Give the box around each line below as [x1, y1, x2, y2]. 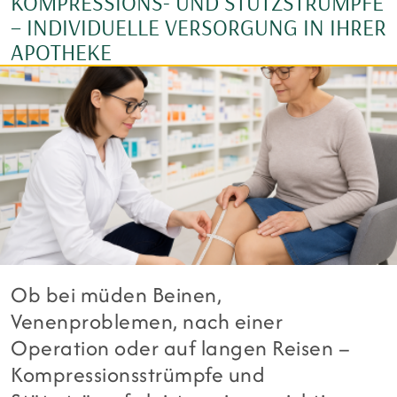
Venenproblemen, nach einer [11, 306, 284, 338]
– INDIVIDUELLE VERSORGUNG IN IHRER [11, 12, 386, 42]
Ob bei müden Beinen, [11, 279, 222, 311]
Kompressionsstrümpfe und [11, 359, 266, 391]
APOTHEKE [11, 36, 112, 66]
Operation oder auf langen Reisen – [11, 332, 351, 364]
